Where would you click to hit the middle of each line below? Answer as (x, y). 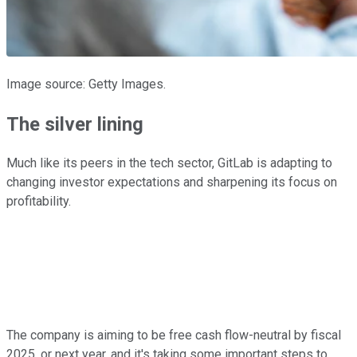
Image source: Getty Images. (86, 84)
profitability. (42, 202)
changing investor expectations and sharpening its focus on (172, 182)
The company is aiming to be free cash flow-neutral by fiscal (174, 335)
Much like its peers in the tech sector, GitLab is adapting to (169, 163)
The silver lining (75, 124)
